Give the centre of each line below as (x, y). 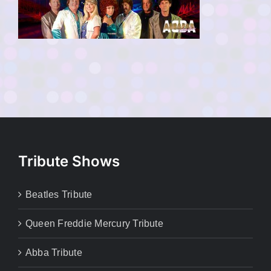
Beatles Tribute (59, 195)
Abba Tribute (54, 253)
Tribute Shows (69, 162)
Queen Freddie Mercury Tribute (94, 224)
